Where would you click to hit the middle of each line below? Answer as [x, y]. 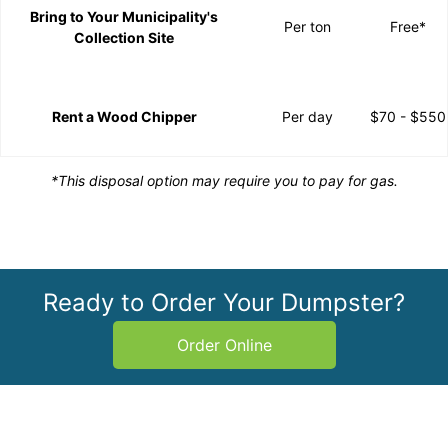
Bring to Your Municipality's [124, 17]
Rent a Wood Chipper [124, 117]
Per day [307, 117]
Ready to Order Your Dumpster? [224, 303]
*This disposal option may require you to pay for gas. [224, 181]
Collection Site [124, 38]
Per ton [307, 27]
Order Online [224, 345]
